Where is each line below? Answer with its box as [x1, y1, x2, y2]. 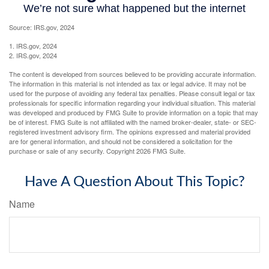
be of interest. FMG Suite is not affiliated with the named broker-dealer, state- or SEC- [9, 116, 256, 127]
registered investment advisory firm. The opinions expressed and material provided [9, 126, 250, 136]
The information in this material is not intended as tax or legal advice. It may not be [9, 78, 246, 88]
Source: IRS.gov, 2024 [9, 22, 74, 32]
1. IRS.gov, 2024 [9, 40, 57, 50]
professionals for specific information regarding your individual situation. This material [9, 97, 255, 107]
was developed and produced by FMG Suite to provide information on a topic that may [9, 107, 258, 117]
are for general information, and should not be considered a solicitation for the [9, 136, 232, 146]
